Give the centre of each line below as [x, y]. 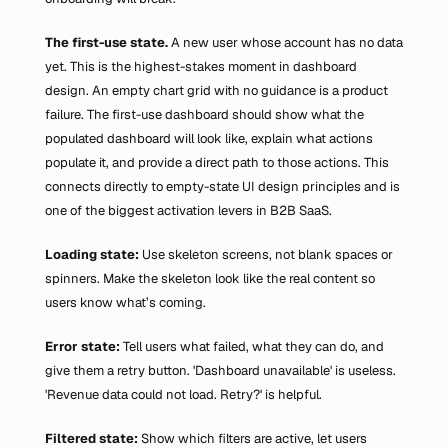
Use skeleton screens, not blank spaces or [267, 254]
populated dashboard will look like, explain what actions [209, 138]
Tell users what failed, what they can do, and [253, 346]
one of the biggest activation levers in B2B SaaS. [188, 210]
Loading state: [93, 254]
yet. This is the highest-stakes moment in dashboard [201, 66]
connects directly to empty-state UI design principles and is [222, 186]
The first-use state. [106, 42]
